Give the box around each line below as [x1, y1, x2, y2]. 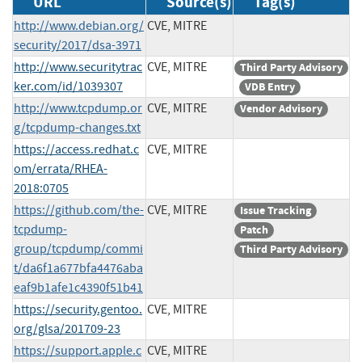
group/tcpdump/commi [14, 240, 143, 257]
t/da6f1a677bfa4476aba [14, 259, 143, 276]
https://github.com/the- [14, 201, 144, 218]
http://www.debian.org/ [14, 17, 144, 34]
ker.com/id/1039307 [14, 78, 123, 95]
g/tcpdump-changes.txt [14, 119, 141, 136]
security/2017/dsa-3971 [14, 36, 141, 53]
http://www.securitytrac [14, 58, 142, 75]
